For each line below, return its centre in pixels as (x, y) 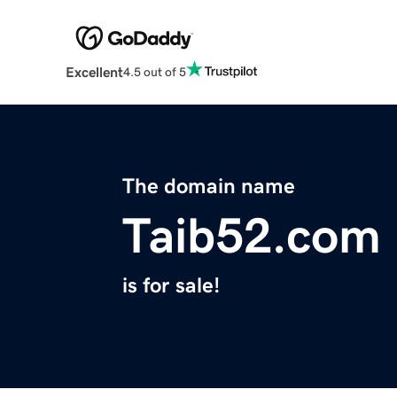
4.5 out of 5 (154, 71)
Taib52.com (252, 236)
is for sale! (171, 286)
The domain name (209, 187)
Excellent (94, 72)
